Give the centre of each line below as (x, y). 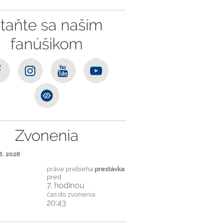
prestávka (109, 168)
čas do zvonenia (71, 194)
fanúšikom (47, 44)
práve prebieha (70, 168)
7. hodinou (65, 185)
